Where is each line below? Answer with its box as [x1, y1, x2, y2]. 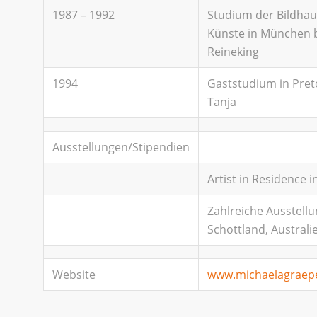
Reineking [207, 44, 260, 60]
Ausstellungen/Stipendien [52, 139, 190, 156]
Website [52, 267, 96, 283]
